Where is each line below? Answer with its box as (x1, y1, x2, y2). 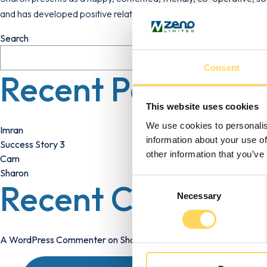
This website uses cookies (145, 101, 259, 112)
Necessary (177, 190, 221, 201)
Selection (132, 191, 168, 201)
